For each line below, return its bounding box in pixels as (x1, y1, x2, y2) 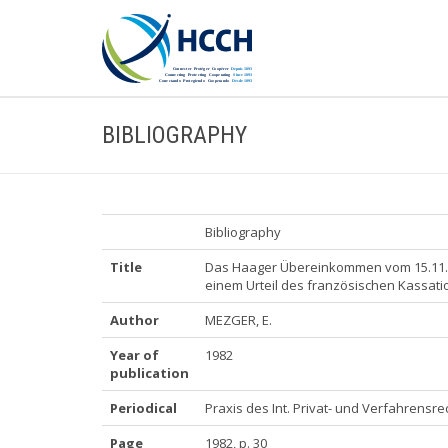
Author (110, 311, 159, 329)
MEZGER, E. (205, 311, 272, 329)
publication (110, 364, 189, 382)
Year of (110, 346, 159, 364)
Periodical (110, 399, 177, 417)
